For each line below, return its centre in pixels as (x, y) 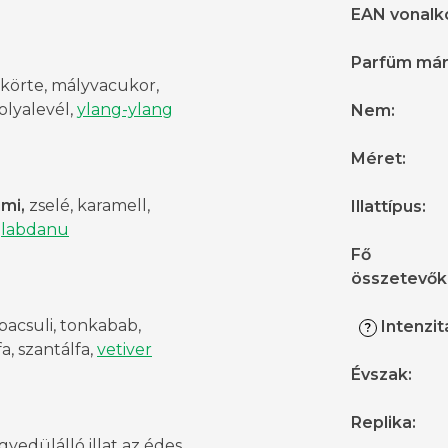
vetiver (124, 350)
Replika (381, 423)
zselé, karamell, (87, 206)
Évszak (379, 375)
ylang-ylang (125, 110)
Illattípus (386, 207)
